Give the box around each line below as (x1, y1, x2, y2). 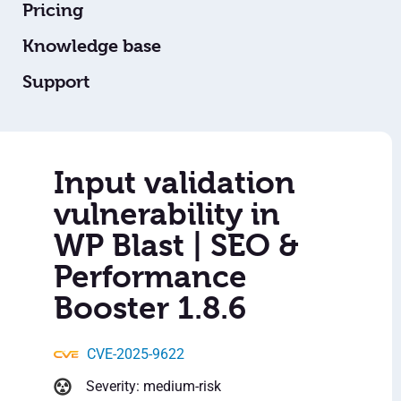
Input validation (54, 165, 295, 201)
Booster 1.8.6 (54, 290, 246, 327)
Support (22, 72, 90, 93)
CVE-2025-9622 (87, 346, 184, 363)
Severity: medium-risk (86, 378, 221, 396)
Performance (54, 259, 247, 295)
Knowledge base (22, 36, 161, 57)
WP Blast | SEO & (54, 227, 299, 264)
